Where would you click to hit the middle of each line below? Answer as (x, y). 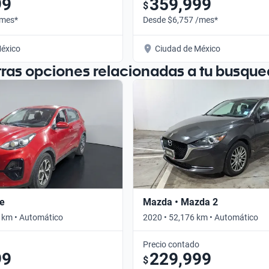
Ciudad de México (188, 48)
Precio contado (171, 244)
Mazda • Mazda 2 (180, 202)
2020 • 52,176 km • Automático (201, 217)
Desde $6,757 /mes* (180, 20)
